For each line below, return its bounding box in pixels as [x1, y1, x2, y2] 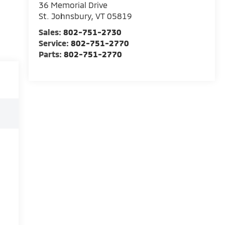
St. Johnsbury [38, 11, 91, 21]
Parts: [38, 49, 64, 59]
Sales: [38, 27, 63, 37]
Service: [38, 38, 71, 48]
